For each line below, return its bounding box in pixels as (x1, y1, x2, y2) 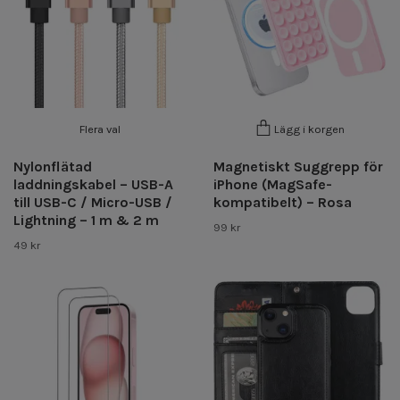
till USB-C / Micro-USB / (13, 193, 172, 211)
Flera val (79, 121, 121, 136)
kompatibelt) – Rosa (213, 193, 352, 211)
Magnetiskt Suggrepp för (213, 157, 383, 175)
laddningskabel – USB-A (13, 175, 173, 193)
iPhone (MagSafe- (213, 175, 332, 193)
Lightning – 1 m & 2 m (13, 211, 159, 229)
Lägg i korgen (274, 122, 345, 137)
